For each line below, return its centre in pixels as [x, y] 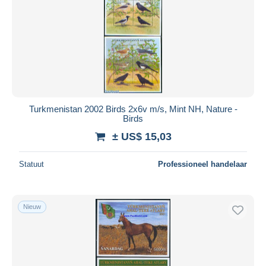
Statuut [31, 164]
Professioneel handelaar [202, 164]
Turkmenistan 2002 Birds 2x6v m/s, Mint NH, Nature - [133, 109]
